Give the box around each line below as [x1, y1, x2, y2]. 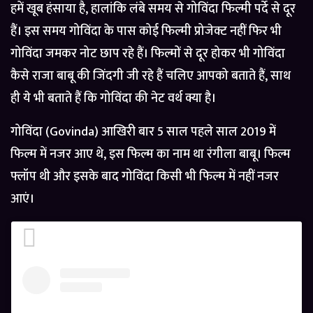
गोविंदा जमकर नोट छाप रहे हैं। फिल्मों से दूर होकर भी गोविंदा [10, 43, 285, 65]
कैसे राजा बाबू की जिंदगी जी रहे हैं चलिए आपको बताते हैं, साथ [10, 66, 291, 87]
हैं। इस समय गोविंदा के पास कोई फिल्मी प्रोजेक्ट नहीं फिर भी [10, 21, 282, 43]
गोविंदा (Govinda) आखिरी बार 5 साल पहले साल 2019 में [10, 122, 276, 143]
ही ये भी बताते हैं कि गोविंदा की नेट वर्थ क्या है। [10, 88, 216, 110]
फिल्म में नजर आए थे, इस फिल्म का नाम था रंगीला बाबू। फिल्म [10, 144, 291, 166]
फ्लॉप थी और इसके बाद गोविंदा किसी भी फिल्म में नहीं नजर [10, 166, 279, 188]
